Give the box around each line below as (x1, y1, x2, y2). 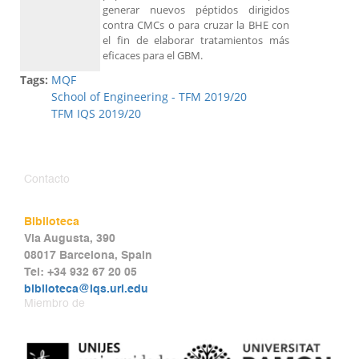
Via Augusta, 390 (24, 233, 115, 245)
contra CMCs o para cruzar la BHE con (103, 18, 289, 33)
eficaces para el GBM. (103, 48, 203, 63)
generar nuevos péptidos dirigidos (103, 2, 289, 18)
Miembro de (24, 298, 85, 310)
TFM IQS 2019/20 (51, 106, 141, 122)
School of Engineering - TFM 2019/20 (51, 89, 247, 105)
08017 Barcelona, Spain (24, 250, 152, 262)
